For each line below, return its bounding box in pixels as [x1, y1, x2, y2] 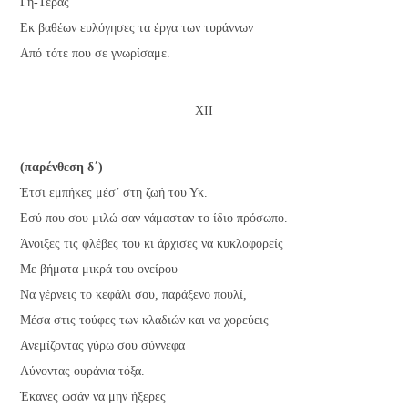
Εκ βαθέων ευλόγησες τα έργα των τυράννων [20, 21, 254, 36]
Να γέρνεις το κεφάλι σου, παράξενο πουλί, [20, 288, 248, 302]
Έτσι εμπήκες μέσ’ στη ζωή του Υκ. [20, 186, 209, 200]
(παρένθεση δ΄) [20, 160, 104, 175]
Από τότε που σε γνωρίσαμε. [20, 46, 171, 61]
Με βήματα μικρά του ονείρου [20, 262, 178, 277]
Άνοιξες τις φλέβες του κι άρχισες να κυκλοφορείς [20, 237, 284, 251]
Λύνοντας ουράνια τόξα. [20, 364, 146, 379]
